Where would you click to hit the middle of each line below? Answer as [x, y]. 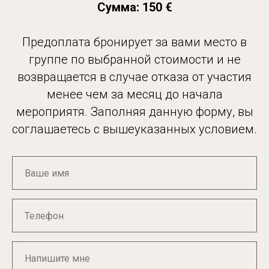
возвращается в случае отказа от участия [134, 77]
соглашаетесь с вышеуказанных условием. [134, 129]
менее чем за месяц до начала [134, 95]
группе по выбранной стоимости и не [134, 60]
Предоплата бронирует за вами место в [134, 42]
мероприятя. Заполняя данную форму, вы [134, 112]
